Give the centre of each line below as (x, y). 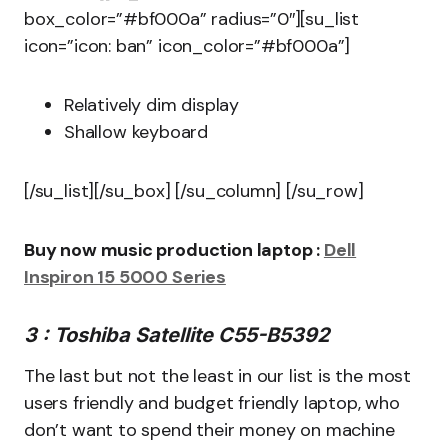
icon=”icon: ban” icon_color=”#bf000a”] (187, 46)
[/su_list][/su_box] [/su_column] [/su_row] (194, 191)
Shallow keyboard (136, 132)
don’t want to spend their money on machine (209, 430)
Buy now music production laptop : (174, 250)
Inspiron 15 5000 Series (125, 277)
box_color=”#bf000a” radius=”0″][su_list (191, 19)
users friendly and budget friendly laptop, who (212, 403)
